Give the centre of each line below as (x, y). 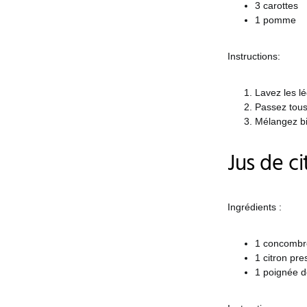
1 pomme (275, 20)
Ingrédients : (255, 207)
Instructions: (254, 56)
